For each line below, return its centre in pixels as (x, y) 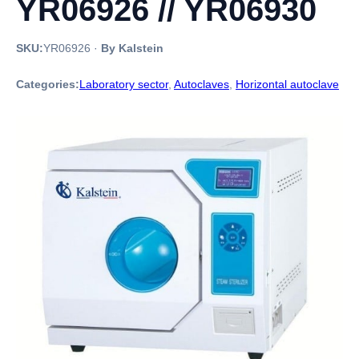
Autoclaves (202, 84)
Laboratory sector (124, 84)
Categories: (48, 84)
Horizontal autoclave (287, 84)
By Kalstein (132, 48)
